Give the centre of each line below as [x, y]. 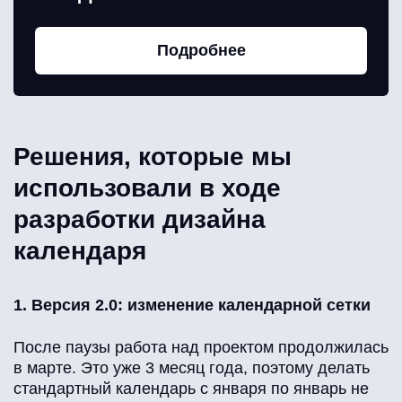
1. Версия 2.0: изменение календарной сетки [192, 306]
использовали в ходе [147, 188]
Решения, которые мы [153, 157]
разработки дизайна [140, 220]
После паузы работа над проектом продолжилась [201, 348]
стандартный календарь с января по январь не [191, 389]
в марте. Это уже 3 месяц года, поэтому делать [192, 368]
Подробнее [201, 51]
